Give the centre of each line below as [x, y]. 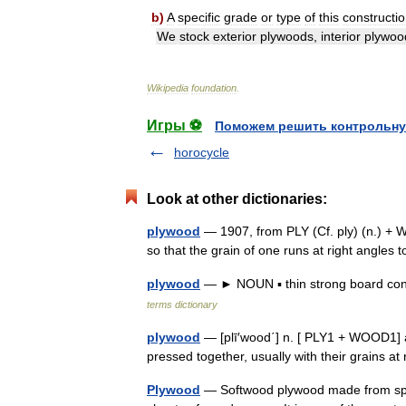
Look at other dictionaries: [237, 199]
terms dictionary [182, 304]
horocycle [202, 152]
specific [199, 17]
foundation [214, 88]
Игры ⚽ [174, 126]
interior [341, 36]
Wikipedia [168, 88]
